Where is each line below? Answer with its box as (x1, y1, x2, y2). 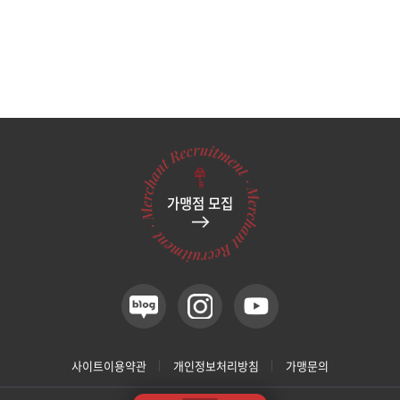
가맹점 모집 (167, 193, 233, 213)
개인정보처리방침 (173, 356, 259, 374)
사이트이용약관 (71, 356, 146, 374)
